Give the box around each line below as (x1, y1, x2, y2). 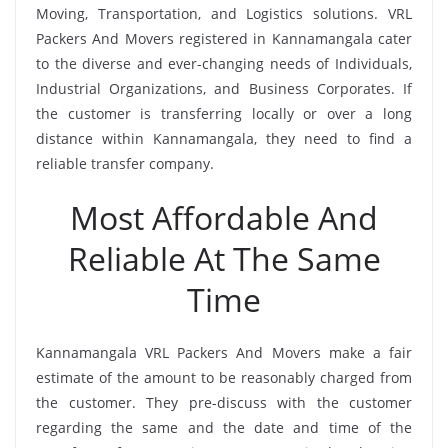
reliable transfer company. (36, 154, 214, 174)
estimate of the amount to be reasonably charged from (36, 368, 412, 388)
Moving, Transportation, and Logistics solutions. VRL (36, 4, 412, 24)
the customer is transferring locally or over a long (36, 104, 412, 124)
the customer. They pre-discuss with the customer (36, 393, 412, 413)
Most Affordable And (70, 196, 378, 240)
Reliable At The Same (67, 237, 381, 281)
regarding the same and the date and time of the (36, 418, 412, 438)
